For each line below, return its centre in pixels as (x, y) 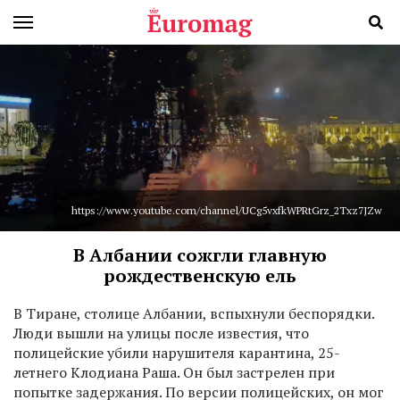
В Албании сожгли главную (200, 255)
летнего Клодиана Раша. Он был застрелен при (174, 373)
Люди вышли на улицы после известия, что (161, 333)
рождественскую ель (200, 276)
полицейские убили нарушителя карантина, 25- (177, 353)
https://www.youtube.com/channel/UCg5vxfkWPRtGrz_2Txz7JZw (227, 211)
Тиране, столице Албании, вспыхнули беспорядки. (198, 314)
